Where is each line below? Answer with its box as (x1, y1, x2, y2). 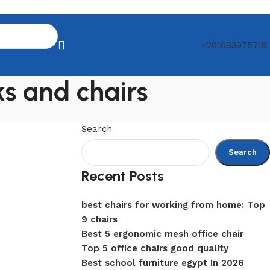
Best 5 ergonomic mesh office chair (81, 228, 243, 239)
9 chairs (81, 214, 118, 225)
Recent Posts (81, 167, 164, 184)
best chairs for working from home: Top (81, 199, 265, 210)
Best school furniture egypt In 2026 (81, 257, 244, 268)
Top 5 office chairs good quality (81, 243, 228, 254)
